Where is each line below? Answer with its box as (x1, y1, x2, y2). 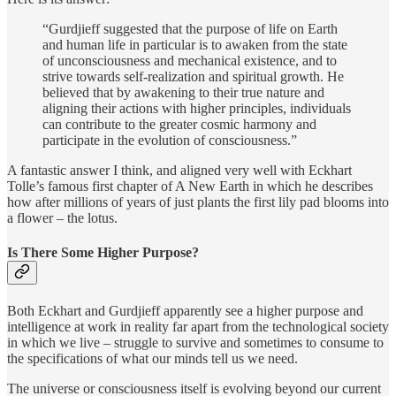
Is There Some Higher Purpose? (7, 244, 199, 260)
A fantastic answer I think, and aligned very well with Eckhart (7, 162, 352, 178)
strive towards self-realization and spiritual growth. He (42, 68, 344, 84)
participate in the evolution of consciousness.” (42, 132, 297, 148)
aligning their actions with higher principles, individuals (42, 100, 351, 116)
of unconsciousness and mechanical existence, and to (42, 52, 337, 68)
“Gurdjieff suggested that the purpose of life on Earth (42, 20, 338, 36)
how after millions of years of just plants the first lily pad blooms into (7, 194, 389, 209)
